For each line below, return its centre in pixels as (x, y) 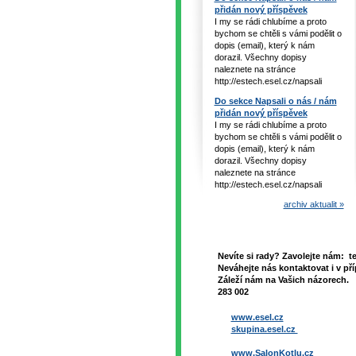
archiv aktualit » (313, 204)
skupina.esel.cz (264, 329)
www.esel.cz (257, 317)
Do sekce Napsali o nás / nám (275, 101)
